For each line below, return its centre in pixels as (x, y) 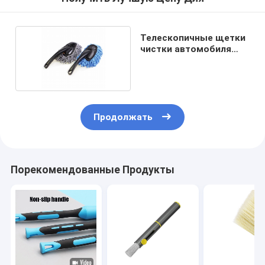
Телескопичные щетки (193, 38)
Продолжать (123, 117)
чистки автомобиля (185, 49)
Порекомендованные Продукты (92, 170)
